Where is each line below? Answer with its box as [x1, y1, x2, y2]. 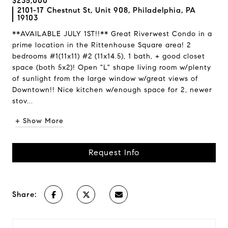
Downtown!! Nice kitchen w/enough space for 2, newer [12, 85, 212, 94]
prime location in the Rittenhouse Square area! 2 [12, 41, 191, 49]
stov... [12, 97, 33, 105]
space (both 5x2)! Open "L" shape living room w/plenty [12, 63, 211, 72]
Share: [12, 190, 37, 199]
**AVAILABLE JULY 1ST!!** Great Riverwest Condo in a [12, 30, 212, 38]
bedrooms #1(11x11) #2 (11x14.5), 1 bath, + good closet [12, 52, 205, 61]
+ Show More [15, 117, 64, 125]
